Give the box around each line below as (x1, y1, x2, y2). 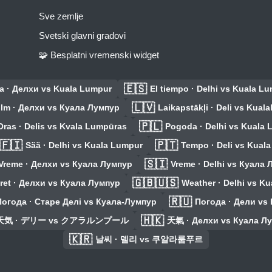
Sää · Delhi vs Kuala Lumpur (25, 140, 143, 151)
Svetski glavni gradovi (39, 30, 126, 41)
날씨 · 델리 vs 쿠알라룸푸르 (95, 234, 203, 245)
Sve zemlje (39, 11, 83, 22)
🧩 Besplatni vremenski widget (39, 50, 159, 61)
